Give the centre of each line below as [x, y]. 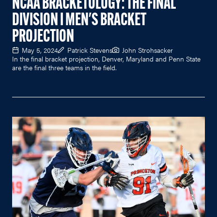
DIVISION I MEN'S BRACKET [79, 21]
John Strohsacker [147, 50]
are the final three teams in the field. [64, 67]
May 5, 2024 [40, 50]
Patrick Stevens [90, 50]
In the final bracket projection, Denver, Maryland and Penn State [106, 58]
